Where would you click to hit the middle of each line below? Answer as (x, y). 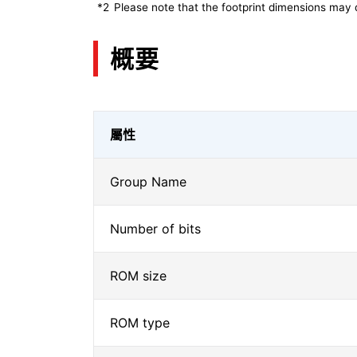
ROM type (140, 323)
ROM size (138, 276)
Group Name (148, 182)
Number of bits (155, 229)
